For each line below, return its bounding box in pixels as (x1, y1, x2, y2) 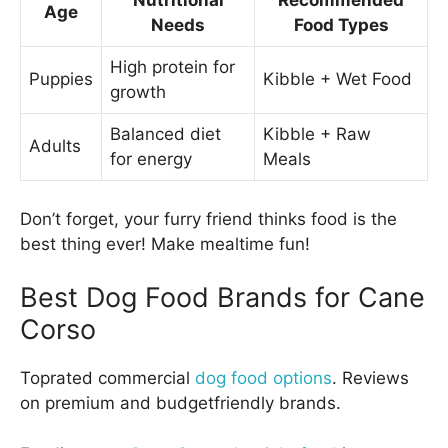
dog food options (195, 368, 332, 389)
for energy (110, 149, 192, 170)
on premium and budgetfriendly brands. (20, 393, 341, 414)
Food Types (293, 15, 389, 36)
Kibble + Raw (263, 124, 371, 145)
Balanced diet (110, 124, 221, 145)
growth (110, 82, 166, 103)
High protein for (110, 57, 235, 78)
